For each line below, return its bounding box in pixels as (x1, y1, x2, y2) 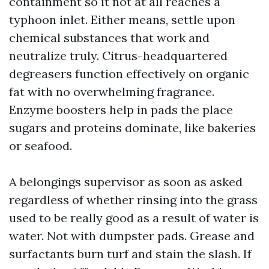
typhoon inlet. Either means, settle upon (9, 12, 235, 27)
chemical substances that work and (9, 30, 210, 45)
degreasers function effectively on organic (9, 66, 249, 81)
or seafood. (9, 138, 72, 153)
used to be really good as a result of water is (9, 210, 259, 225)
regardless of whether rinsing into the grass (9, 192, 258, 207)
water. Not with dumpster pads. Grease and (9, 228, 255, 243)
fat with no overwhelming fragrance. (9, 84, 214, 99)
